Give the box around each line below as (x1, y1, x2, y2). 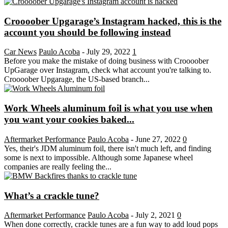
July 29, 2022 (87, 47, 130, 56)
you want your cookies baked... (4, 114, 134, 125)
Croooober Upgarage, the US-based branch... (4, 75, 150, 84)
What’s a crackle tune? (4, 190, 99, 201)
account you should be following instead (4, 26, 171, 38)
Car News (4, 47, 37, 56)
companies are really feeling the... (4, 162, 111, 171)
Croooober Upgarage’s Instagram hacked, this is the (4, 15, 221, 26)
